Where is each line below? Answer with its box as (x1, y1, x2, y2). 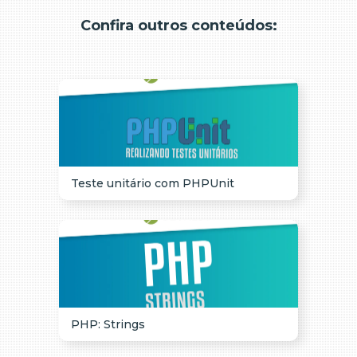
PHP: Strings (71, 316, 145, 331)
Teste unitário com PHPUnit (71, 175, 234, 190)
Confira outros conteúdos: (80, 16, 277, 34)
